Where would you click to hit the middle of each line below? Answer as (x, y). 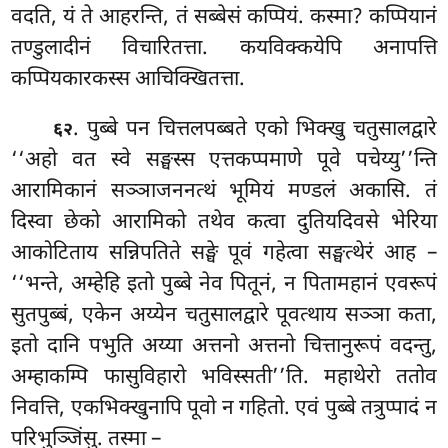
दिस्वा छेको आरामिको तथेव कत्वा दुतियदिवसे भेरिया (224, 222)
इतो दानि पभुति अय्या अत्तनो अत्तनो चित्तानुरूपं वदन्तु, (224, 346)
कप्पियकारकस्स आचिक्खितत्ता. (128, 80)
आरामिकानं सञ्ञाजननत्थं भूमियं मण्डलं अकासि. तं (224, 191)
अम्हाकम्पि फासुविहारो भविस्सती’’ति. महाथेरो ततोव (224, 377)
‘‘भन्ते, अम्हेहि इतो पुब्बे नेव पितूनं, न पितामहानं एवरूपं (224, 284)
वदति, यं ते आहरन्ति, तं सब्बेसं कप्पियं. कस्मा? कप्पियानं (224, 18)
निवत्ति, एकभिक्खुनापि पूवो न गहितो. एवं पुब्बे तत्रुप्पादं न (224, 408)
